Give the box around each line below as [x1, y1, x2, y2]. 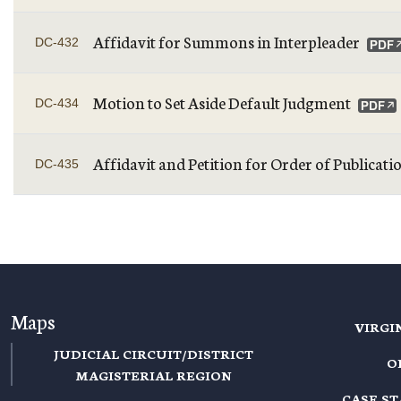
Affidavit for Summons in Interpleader [93, 30, 360, 53]
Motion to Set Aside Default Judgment [93, 90, 351, 114]
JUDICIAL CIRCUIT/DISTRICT [54, 345, 253, 363]
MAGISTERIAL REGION [75, 366, 232, 384]
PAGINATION [13, 207, 131, 235]
